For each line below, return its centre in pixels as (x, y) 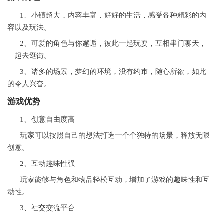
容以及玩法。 (29, 27)
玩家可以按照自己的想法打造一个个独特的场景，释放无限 (115, 135)
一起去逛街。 (29, 55)
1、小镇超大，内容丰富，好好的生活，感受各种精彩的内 (113, 15)
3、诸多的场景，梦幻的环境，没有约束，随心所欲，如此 (113, 72)
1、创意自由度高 (47, 119)
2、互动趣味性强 (47, 163)
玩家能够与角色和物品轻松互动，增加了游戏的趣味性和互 (115, 180)
